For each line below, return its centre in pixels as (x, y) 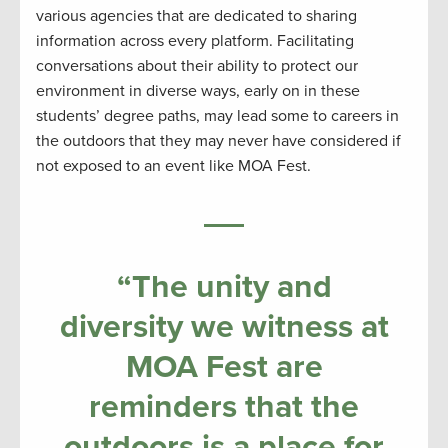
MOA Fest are (224, 367)
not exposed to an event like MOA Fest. (173, 166)
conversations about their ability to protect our (197, 66)
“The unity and (224, 287)
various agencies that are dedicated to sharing (196, 16)
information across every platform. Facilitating (195, 41)
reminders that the (224, 407)
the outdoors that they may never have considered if (218, 141)
